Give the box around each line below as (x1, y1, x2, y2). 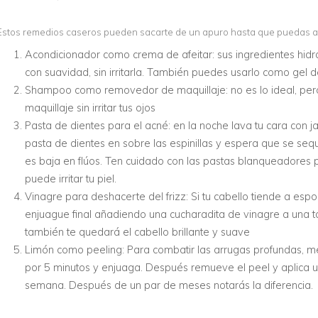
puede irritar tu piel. (25, 172, 116, 186)
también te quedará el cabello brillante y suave (25, 225, 250, 239)
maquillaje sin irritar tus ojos (25, 101, 155, 115)
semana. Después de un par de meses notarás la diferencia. (25, 278, 313, 292)
